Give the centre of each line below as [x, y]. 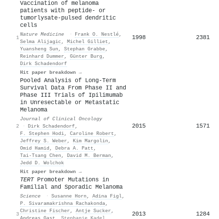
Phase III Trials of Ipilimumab [71, 95]
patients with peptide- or [63, 11]
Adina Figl [107, 196]
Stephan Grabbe [85, 49]
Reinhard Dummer [42, 56]
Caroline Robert [92, 133]
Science [30, 196]
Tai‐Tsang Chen [41, 155]
